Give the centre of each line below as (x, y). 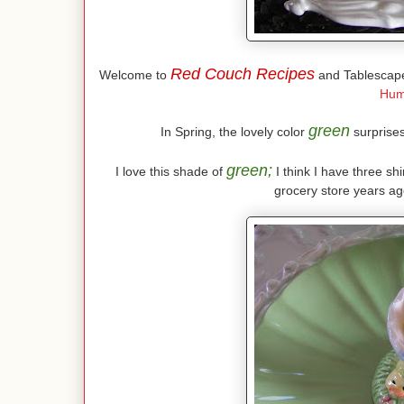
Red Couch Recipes (243, 74)
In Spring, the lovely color (234, 132)
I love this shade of (170, 172)
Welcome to (135, 75)
